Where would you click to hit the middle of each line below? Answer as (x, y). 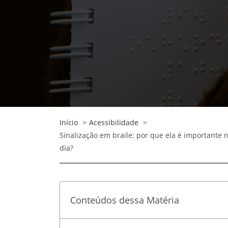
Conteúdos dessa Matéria (125, 200)
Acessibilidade (114, 122)
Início (69, 122)
